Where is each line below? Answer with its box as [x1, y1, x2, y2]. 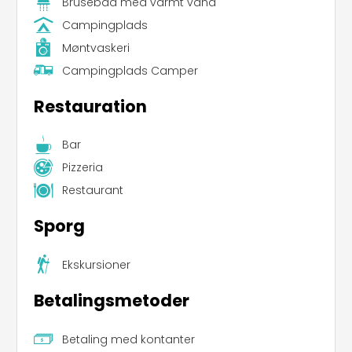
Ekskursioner [61, 256, 130, 273]
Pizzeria [61, 159, 103, 176]
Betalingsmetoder [34, 288, 189, 312]
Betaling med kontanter [61, 331, 195, 347]
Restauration [34, 94, 147, 118]
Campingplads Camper [61, 62, 198, 79]
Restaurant [61, 182, 123, 199]
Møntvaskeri [61, 39, 130, 56]
